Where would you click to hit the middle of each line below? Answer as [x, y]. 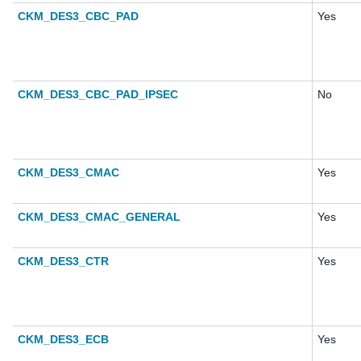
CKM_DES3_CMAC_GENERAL [99, 217]
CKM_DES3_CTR [63, 261]
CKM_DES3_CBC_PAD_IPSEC [98, 95]
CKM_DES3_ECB [63, 340]
